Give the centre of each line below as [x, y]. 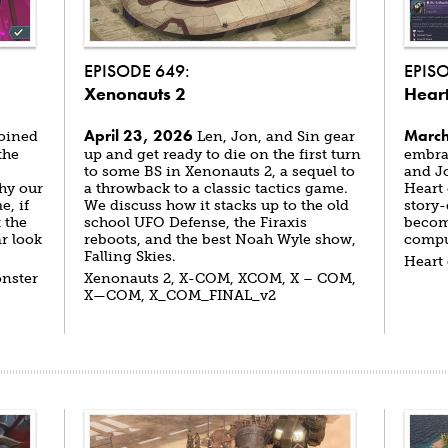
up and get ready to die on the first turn [222, 154]
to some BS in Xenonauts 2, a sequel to [219, 171]
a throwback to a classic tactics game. [216, 188]
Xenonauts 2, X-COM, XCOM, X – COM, [220, 278]
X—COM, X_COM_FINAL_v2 [180, 295]
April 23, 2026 [138, 135]
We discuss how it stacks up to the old [216, 205]
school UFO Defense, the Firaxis [195, 222]
